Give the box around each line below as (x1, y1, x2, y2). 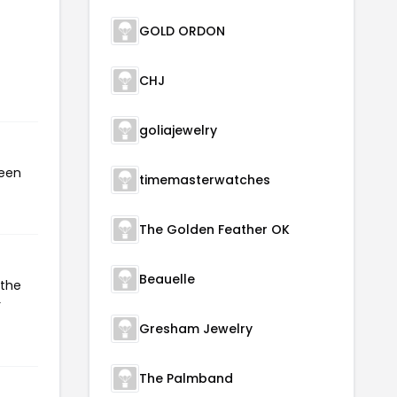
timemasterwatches (139, 170, 270, 189)
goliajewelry (139, 121, 217, 139)
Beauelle (139, 269, 195, 288)
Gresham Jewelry (139, 319, 253, 338)
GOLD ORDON (139, 21, 225, 40)
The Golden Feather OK (139, 220, 290, 238)
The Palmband (139, 369, 233, 387)
